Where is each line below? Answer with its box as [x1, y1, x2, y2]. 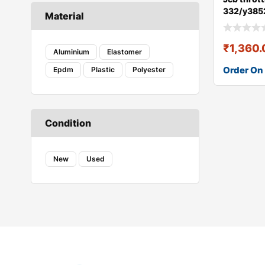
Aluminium [53, 47, 89, 56]
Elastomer [107, 47, 142, 56]
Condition [45, 117, 91, 129]
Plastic [91, 65, 115, 74]
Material [45, 10, 84, 22]
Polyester [132, 65, 166, 74]
